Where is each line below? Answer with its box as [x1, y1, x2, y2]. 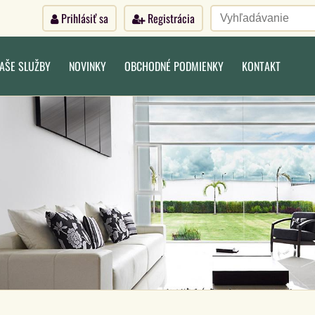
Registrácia [145, 10, 195, 27]
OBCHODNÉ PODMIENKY [124, 58, 224, 75]
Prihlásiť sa [58, 10, 108, 27]
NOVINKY [68, 58, 106, 75]
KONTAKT [241, 58, 281, 75]
